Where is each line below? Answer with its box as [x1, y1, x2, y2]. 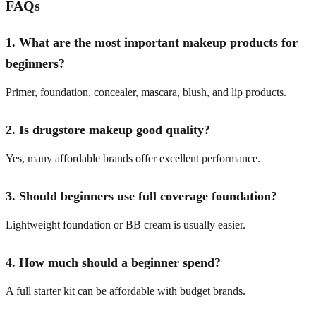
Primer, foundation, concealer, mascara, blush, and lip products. [6, 85, 286, 98]
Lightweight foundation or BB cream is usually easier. [6, 218, 245, 231]
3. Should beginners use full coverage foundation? [6, 188, 277, 203]
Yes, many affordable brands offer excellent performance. [6, 152, 260, 164]
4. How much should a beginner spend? [6, 255, 221, 269]
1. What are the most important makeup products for [6, 35, 298, 49]
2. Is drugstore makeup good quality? [6, 122, 210, 137]
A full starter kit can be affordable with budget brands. [6, 284, 245, 297]
